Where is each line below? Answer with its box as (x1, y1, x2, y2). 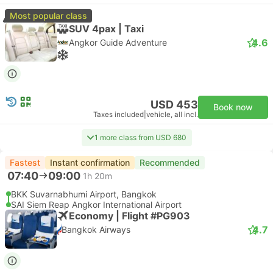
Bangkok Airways (62, 224, 131, 235)
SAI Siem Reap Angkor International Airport (11, 199, 182, 210)
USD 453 (151, 98, 198, 111)
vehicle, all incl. (146, 110, 198, 119)
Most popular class (10, 10, 87, 21)
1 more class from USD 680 (94, 133, 186, 142)
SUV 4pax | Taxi (69, 22, 144, 35)
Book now (213, 102, 253, 112)
